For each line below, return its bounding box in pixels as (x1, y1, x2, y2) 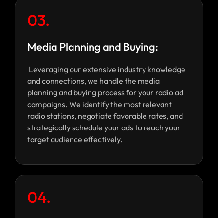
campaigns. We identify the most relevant (27, 99, 172, 109)
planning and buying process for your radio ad (27, 88, 183, 98)
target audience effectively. (27, 134, 123, 145)
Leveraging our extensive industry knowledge (27, 64, 185, 74)
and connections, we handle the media (27, 76, 160, 86)
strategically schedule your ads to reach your (27, 123, 181, 133)
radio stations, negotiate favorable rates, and (27, 111, 183, 121)
